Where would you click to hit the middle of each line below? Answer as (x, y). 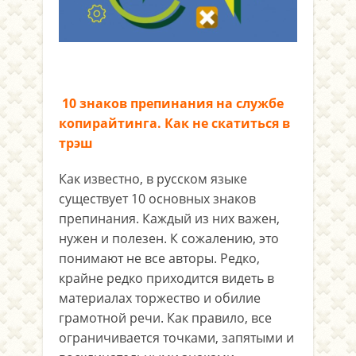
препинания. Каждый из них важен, (169, 219)
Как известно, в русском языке (153, 179)
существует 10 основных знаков (157, 199)
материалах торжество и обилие (160, 298)
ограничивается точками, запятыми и (176, 338)
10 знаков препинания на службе (171, 103)
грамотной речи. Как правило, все (165, 318)
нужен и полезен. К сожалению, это (169, 238)
